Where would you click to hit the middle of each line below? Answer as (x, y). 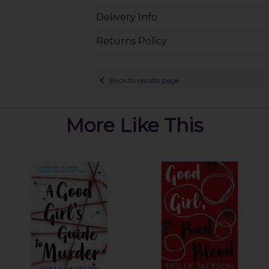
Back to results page (144, 80)
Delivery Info (126, 17)
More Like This (134, 125)
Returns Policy (131, 41)
